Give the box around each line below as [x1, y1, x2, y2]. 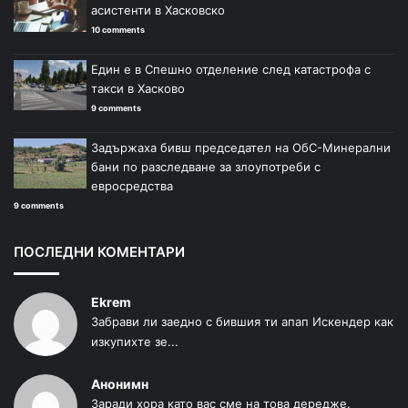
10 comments [91, 24, 145, 35]
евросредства [91, 178, 173, 193]
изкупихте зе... [91, 333, 178, 349]
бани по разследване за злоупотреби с [91, 158, 321, 174]
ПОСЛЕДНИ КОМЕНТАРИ [14, 242, 185, 260]
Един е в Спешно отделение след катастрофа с [91, 61, 371, 76]
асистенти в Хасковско [91, 2, 225, 17]
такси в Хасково [91, 80, 185, 96]
